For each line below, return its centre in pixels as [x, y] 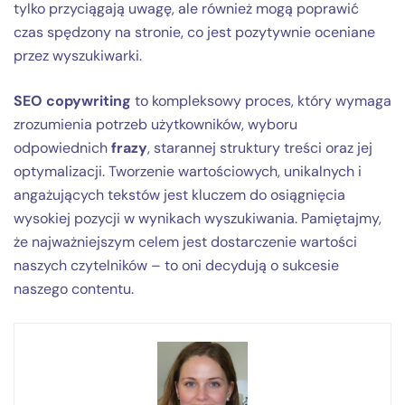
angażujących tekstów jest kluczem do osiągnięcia [179, 194]
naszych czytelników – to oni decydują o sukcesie [176, 265]
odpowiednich [62, 147]
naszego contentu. [74, 288]
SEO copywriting [72, 100]
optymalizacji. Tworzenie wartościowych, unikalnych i [188, 171]
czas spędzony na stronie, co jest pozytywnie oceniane [194, 32]
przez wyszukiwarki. [78, 55]
